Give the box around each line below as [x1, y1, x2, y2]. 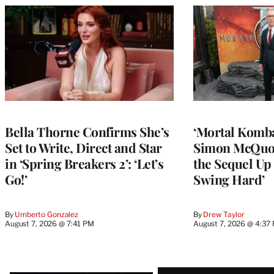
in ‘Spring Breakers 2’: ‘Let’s [5, 154, 163, 172]
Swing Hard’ [193, 170, 265, 188]
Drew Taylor [203, 209, 245, 219]
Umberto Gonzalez [15, 209, 79, 219]
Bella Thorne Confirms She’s [5, 122, 169, 140]
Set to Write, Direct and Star [5, 138, 162, 156]
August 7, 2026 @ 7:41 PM [5, 218, 94, 228]
